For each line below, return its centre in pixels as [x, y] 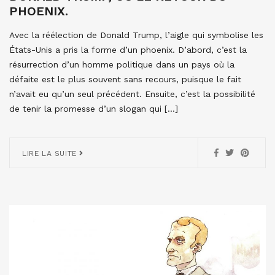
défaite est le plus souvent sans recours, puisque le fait [125, 79]
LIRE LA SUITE [51, 154]
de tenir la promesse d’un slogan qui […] [94, 109]
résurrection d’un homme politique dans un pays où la [122, 65]
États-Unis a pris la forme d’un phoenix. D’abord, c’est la [128, 50]
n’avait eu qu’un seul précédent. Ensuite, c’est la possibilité [132, 94]
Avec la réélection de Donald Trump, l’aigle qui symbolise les [136, 35]
